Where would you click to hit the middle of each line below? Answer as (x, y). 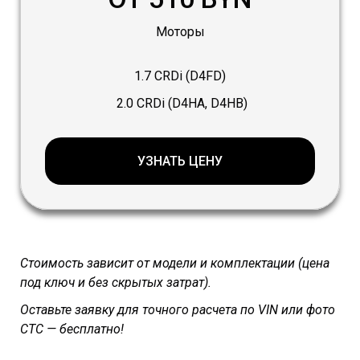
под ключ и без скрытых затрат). (116, 283)
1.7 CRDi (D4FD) (180, 76)
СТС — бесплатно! (72, 329)
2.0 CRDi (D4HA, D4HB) (180, 104)
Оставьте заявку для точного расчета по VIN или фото (178, 310)
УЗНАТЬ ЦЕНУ (180, 162)
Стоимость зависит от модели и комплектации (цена (175, 264)
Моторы (180, 32)
